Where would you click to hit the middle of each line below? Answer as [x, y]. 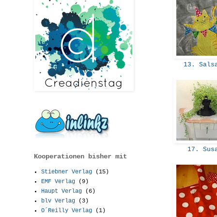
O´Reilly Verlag [67, 210]
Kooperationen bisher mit [80, 156]
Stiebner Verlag [67, 172]
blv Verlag [58, 201]
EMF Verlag [58, 181]
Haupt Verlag [62, 191]
